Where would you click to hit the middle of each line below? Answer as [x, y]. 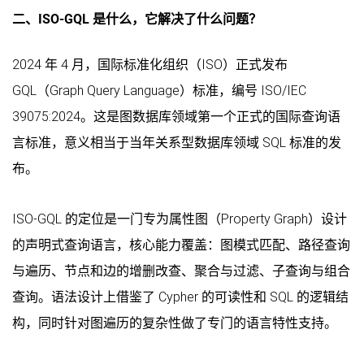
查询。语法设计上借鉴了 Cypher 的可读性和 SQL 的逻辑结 [180, 297]
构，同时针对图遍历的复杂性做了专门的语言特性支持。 [175, 323]
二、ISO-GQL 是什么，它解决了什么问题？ [137, 19]
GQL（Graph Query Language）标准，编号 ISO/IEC [159, 90]
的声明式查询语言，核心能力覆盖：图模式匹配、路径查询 [181, 245]
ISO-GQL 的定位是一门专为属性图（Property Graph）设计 [180, 219]
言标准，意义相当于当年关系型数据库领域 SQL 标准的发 [177, 142]
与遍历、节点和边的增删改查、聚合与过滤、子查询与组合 [181, 271]
